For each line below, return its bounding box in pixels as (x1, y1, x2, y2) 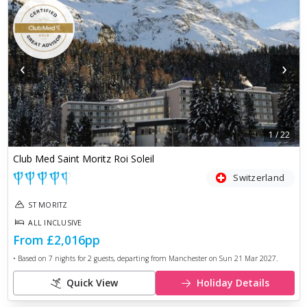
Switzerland (233, 171, 285, 184)
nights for (52, 253, 86, 263)
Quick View (66, 276, 118, 290)
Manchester (168, 253, 207, 263)
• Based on (12, 253, 49, 263)
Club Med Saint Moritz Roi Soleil (12, 151, 154, 165)
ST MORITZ (28, 199, 68, 210)
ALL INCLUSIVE (28, 217, 82, 228)
